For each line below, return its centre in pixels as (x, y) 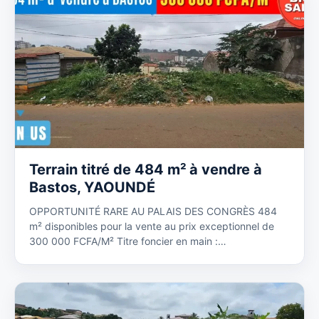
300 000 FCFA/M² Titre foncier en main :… (128, 241)
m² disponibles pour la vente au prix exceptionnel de (152, 226)
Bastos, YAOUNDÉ (92, 187)
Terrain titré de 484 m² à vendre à (146, 169)
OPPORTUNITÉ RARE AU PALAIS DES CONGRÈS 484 (153, 211)
